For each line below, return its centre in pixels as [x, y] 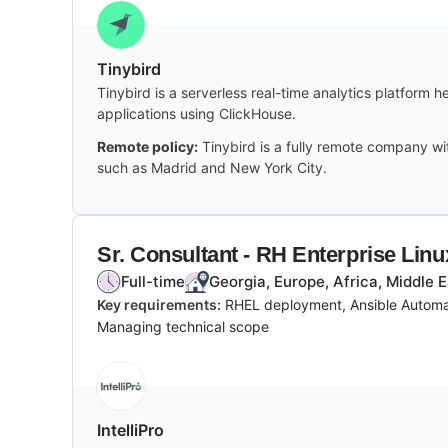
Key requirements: [159, 304]
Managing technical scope [183, 326]
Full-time [153, 281]
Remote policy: [147, 146]
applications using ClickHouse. [196, 113]
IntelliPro [130, 429]
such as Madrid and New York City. [212, 167]
